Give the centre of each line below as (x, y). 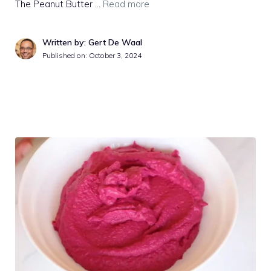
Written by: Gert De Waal (92, 43)
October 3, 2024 (115, 56)
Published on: (66, 56)
